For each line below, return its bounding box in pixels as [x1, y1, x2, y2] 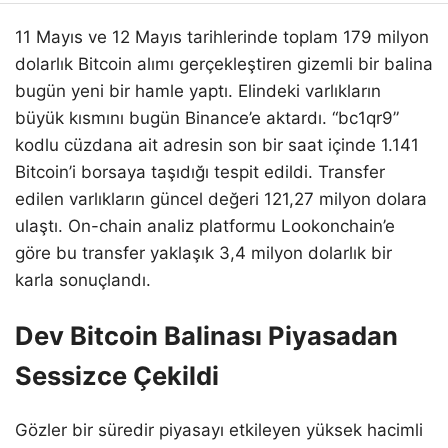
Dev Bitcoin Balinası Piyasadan [15, 319, 398, 351]
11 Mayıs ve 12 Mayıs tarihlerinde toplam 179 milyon [15, 26, 429, 47]
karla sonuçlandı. [15, 269, 151, 290]
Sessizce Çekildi [15, 359, 219, 391]
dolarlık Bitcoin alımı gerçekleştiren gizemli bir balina [15, 53, 433, 74]
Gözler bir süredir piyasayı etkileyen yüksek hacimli [15, 419, 423, 440]
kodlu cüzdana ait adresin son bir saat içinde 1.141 [15, 134, 419, 155]
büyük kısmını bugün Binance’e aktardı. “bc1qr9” [15, 107, 399, 128]
